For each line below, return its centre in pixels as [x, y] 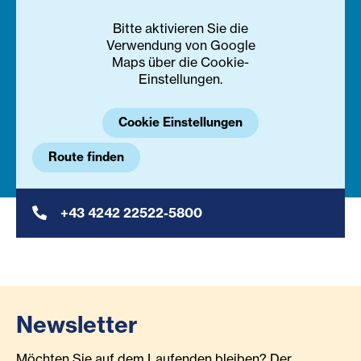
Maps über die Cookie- [180, 62]
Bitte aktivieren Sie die [180, 29]
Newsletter [77, 325]
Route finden [86, 157]
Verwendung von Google [180, 46]
